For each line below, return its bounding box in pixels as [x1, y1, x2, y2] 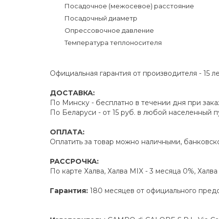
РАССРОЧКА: [50, 157, 99, 166]
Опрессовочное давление [65, 26, 154, 34]
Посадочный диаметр [65, 14, 137, 22]
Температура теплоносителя [65, 39, 162, 46]
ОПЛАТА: [50, 128, 85, 136]
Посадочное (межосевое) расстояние [65, 2, 194, 10]
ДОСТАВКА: [50, 88, 95, 97]
